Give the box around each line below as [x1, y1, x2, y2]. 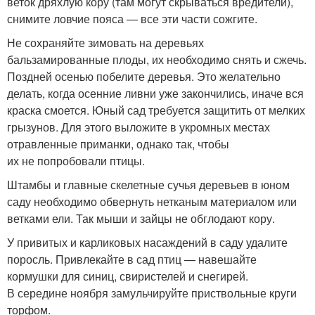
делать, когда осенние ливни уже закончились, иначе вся [7, 85, 304, 102]
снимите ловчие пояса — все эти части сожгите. [7, 11, 257, 27]
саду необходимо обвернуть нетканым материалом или [7, 193, 297, 210]
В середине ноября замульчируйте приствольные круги [7, 285, 297, 302]
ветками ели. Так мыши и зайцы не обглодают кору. [7, 210, 275, 227]
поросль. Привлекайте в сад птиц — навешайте [7, 251, 257, 268]
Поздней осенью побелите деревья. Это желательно [7, 68, 281, 85]
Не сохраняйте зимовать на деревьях [7, 34, 204, 51]
